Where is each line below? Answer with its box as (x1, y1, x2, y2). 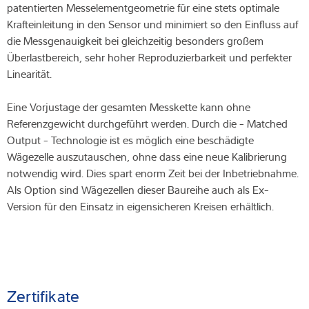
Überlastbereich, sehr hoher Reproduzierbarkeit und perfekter (7, 50, 292, 66)
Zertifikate (7, 283, 80, 308)
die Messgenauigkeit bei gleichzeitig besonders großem (7, 33, 263, 49)
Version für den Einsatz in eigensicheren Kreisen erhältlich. (7, 199, 274, 215)
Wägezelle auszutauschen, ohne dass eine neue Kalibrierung (7, 149, 287, 165)
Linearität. (7, 66, 52, 82)
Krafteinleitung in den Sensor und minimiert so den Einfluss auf (7, 17, 298, 32)
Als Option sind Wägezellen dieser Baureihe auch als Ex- (7, 182, 269, 198)
